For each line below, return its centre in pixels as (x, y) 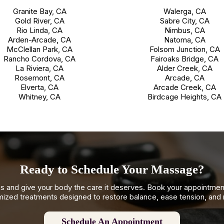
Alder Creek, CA (184, 68)
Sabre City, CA (184, 21)
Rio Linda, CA (39, 30)
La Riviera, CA (39, 68)
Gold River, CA (39, 21)
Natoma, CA (184, 40)
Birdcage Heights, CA (184, 97)
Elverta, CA (39, 87)
